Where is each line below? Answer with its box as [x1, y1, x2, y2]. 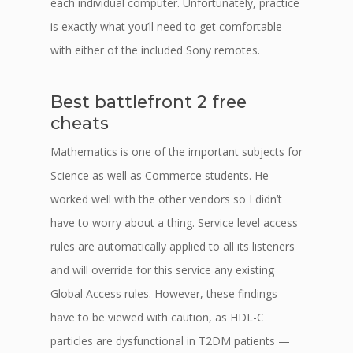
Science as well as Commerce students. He [50, 168, 269, 183]
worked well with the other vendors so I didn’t [50, 191, 282, 206]
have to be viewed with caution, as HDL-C [50, 310, 264, 325]
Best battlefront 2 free [50, 91, 247, 112]
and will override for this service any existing [50, 262, 274, 277]
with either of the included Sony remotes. [50, 43, 260, 58]
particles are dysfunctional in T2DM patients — [50, 333, 290, 348]
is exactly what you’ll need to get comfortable [50, 19, 282, 34]
